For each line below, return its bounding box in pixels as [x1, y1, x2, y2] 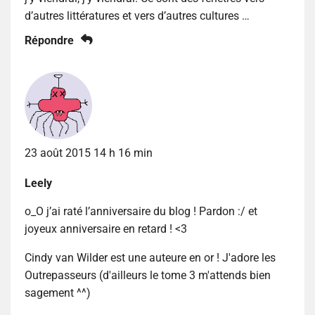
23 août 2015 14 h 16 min [25, 146, 153, 160]
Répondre [25, 33, 74, 47]
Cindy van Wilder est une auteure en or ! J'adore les [25, 250, 276, 264]
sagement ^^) [25, 285, 91, 300]
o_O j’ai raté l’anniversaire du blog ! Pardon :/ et [25, 204, 257, 218]
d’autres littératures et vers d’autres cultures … [25, 8, 250, 22]
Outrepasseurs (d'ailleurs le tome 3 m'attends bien [25, 268, 271, 282]
